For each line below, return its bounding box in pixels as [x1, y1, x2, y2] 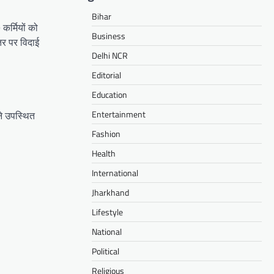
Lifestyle [92, 205, 123, 218]
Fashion [92, 127, 120, 140]
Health [92, 146, 116, 160]
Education [92, 87, 127, 101]
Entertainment [92, 107, 146, 120]
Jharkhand [92, 185, 129, 199]
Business [92, 29, 125, 42]
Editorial [92, 68, 121, 81]
